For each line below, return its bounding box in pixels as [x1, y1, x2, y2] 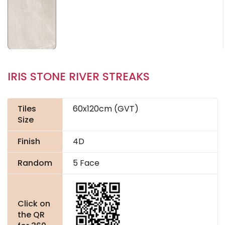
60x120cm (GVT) [73, 103, 139, 115]
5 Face [73, 157, 99, 169]
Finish [18, 136, 40, 148]
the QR [18, 209, 45, 221]
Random [18, 157, 52, 169]
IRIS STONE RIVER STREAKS [8, 69, 150, 85]
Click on [18, 198, 50, 210]
